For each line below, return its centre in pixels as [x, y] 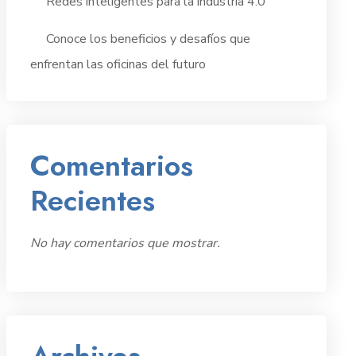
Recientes [92, 201]
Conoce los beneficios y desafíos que [148, 39]
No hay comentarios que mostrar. [125, 243]
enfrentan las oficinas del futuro [118, 64]
